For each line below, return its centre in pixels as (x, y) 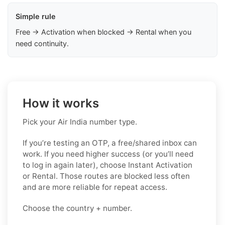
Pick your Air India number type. (80, 122)
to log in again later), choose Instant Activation (107, 165)
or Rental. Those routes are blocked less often (106, 176)
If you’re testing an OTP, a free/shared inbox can (110, 143)
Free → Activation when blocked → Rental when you (103, 32)
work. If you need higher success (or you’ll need (108, 154)
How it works (61, 103)
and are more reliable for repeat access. (95, 187)
